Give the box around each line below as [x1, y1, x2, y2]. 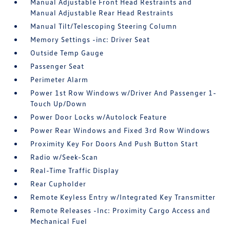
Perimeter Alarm [30, 74, 89, 84]
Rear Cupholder [30, 179, 87, 188]
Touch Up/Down [30, 99, 87, 108]
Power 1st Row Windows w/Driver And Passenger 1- [30, 88, 217, 97]
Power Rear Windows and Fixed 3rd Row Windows [30, 125, 210, 135]
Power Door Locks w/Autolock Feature [30, 112, 167, 121]
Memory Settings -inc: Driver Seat [30, 34, 150, 44]
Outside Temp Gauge [30, 48, 104, 57]
